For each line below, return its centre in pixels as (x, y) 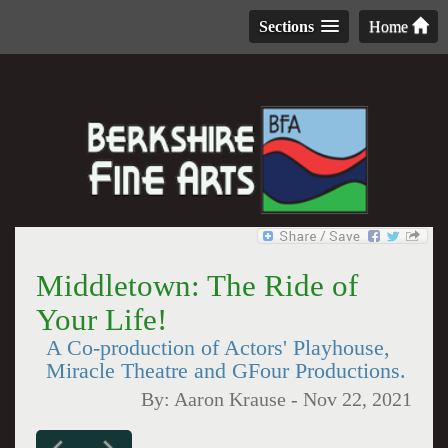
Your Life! (101, 319)
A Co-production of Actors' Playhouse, (217, 348)
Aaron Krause (230, 399)
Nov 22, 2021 (358, 399)
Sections (286, 26)
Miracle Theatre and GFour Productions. (225, 371)
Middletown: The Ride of (196, 285)
